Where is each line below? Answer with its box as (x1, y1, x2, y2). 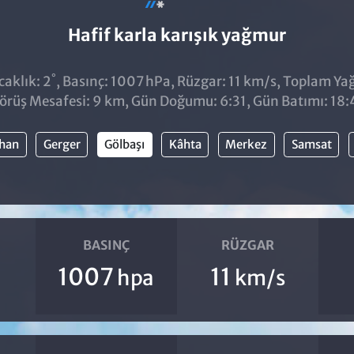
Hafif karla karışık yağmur (67, 24, 286, 46)
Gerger (43, 136, 81, 152)
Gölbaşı (104, 136, 145, 152)
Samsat (291, 136, 332, 152)
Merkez (225, 136, 268, 152)
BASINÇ (82, 237, 130, 253)
